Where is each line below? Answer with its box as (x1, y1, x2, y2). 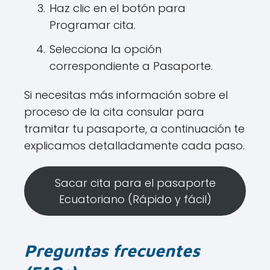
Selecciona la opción (49, 42, 162, 57)
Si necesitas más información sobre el (24, 87, 228, 103)
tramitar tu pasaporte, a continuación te (24, 121, 245, 137)
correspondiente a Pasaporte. (49, 58, 213, 74)
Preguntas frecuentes (24, 240, 199, 261)
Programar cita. (49, 17, 136, 33)
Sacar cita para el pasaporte (54, 175, 216, 191)
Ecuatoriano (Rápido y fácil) (58, 192, 212, 207)
